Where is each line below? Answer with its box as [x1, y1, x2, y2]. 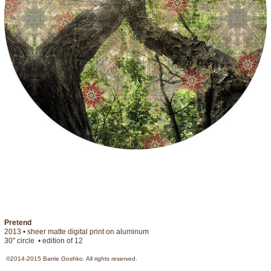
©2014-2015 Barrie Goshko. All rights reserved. [6, 255, 137, 262]
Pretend [4, 218, 31, 227]
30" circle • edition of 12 [4, 237, 87, 246]
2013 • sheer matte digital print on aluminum [4, 227, 149, 237]
